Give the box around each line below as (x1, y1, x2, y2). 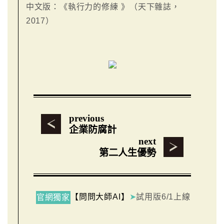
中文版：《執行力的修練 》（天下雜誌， (25, 2, 180, 11)
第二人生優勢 (98, 147, 156, 158)
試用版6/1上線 (136, 192, 190, 201)
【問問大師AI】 (70, 192, 129, 201)
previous (68, 112, 104, 123)
